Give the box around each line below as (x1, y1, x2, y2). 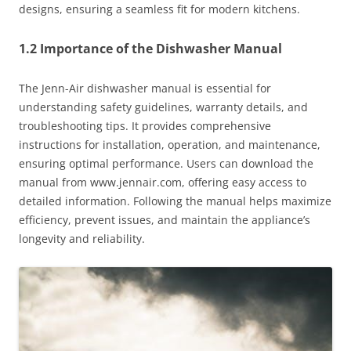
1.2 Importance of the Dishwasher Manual (19, 40, 282, 58)
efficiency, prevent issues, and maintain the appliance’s (19, 212, 310, 228)
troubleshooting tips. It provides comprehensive (19, 118, 271, 134)
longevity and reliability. (19, 231, 145, 247)
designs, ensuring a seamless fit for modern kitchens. (19, 2, 300, 17)
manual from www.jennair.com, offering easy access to (19, 175, 306, 190)
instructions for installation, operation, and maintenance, (19, 137, 320, 153)
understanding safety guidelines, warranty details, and (19, 100, 308, 115)
